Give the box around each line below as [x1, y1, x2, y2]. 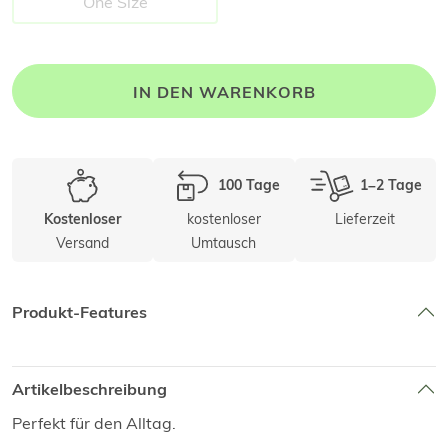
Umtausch [191, 234, 257, 253]
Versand [56, 234, 110, 253]
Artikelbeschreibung [12, 379, 167, 399]
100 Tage [217, 177, 280, 194]
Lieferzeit [335, 210, 396, 229]
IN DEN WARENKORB [132, 83, 316, 103]
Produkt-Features [12, 302, 147, 322]
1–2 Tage [359, 177, 422, 194]
